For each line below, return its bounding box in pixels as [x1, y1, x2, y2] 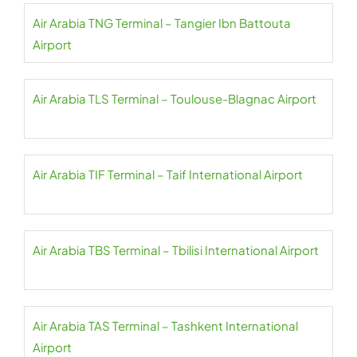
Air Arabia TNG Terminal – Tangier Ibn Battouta [33, 15, 291, 30]
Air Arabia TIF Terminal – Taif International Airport [33, 167, 303, 182]
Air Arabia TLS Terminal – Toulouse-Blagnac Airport [33, 91, 316, 106]
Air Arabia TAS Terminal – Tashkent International [33, 318, 298, 333]
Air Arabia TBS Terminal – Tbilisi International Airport [33, 242, 319, 257]
